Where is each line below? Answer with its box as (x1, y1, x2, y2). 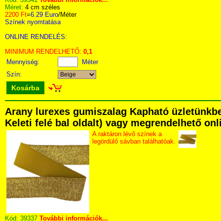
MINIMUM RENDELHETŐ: (5, 48, 83, 55)
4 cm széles (25, 3, 60, 11)
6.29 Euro (31, 11, 58, 18)
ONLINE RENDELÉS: (5, 33, 67, 40)
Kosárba (11, 84, 39, 92)
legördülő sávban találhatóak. (92, 138, 176, 145)
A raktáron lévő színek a (92, 130, 162, 138)
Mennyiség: (6, 58, 41, 66)
